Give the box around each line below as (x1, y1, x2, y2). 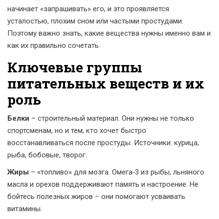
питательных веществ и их (7, 74, 204, 92)
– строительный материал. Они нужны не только (29, 114, 194, 123)
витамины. (7, 204, 42, 213)
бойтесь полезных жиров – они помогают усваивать (7, 192, 185, 201)
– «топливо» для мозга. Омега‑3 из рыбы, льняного (29, 168, 204, 176)
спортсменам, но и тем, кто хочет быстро (7, 126, 146, 135)
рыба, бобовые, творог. (7, 151, 87, 159)
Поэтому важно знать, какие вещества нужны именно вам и (7, 29, 211, 38)
